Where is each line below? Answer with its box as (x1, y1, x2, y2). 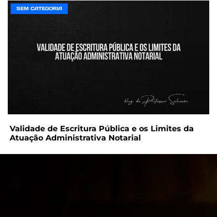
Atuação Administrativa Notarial (10, 133, 141, 142)
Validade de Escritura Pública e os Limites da (10, 124, 194, 133)
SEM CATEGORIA (16, 5, 62, 12)
